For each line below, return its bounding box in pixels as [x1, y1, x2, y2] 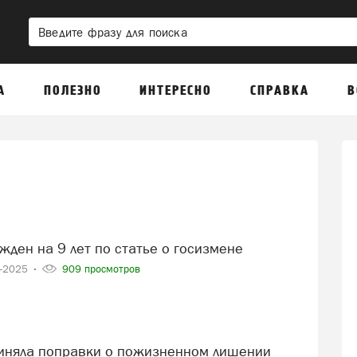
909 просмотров [58, 263, 140, 275]
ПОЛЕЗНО [43, 83, 102, 99]
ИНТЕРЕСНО [139, 83, 213, 99]
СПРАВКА [250, 83, 310, 99]
